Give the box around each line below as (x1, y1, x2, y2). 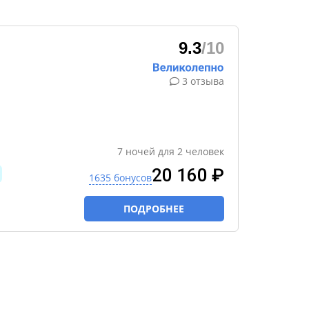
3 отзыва (182, 74, 224, 88)
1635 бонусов (89, 171, 152, 184)
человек (186, 145, 224, 158)
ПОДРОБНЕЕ (123, 202, 185, 215)
